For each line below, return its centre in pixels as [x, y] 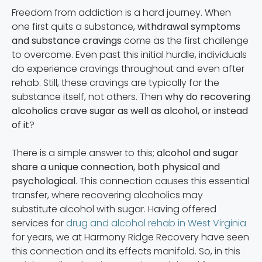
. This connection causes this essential [162, 181]
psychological [44, 181]
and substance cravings [67, 41]
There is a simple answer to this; [84, 153]
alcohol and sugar [198, 153]
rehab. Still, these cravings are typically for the [116, 83]
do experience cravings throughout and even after [128, 69]
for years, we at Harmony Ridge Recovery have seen [130, 237]
